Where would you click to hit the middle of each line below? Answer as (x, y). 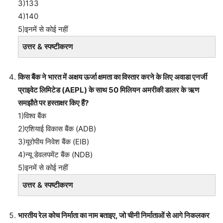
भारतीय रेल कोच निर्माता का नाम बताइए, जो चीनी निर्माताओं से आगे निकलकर (114, 215)
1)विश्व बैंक (32, 115)
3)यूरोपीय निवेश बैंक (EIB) (54, 141)
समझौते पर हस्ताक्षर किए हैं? (53, 103)
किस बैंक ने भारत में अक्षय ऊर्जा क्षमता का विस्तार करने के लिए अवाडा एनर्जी (112, 77)
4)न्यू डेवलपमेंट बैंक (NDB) (55, 154)
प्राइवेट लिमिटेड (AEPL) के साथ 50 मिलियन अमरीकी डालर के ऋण (109, 90)
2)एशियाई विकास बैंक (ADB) (57, 128)
